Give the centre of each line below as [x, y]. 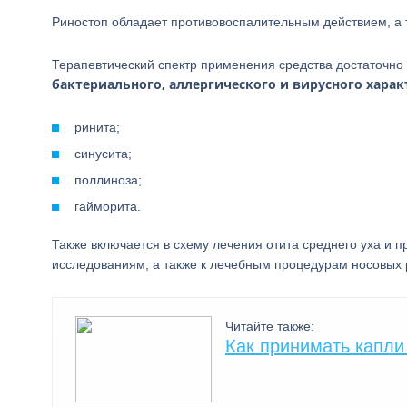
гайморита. [108, 206]
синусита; [103, 154]
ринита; [97, 127]
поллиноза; [108, 180]
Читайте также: [270, 326]
